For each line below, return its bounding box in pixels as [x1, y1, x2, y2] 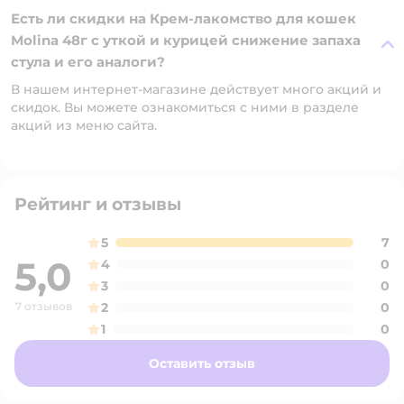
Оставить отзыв [149, 355, 255, 372]
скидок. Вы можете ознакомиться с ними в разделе [11, 99, 359, 115]
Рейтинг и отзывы [14, 194, 181, 215]
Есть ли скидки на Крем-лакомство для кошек [11, 10, 356, 27]
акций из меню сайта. [11, 117, 157, 133]
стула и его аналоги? [11, 53, 165, 70]
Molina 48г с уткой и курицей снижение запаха [11, 32, 361, 49]
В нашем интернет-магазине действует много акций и [11, 81, 381, 97]
